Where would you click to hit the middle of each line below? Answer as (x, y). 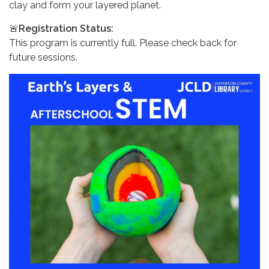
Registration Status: (66, 29)
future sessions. (43, 57)
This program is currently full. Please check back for (123, 43)
